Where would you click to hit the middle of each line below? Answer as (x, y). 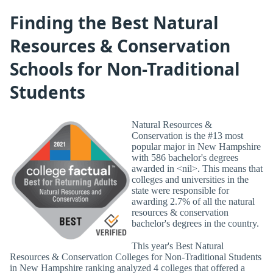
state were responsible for (180, 190)
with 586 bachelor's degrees (185, 157)
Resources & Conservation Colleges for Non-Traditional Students (136, 257)
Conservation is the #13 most (187, 135)
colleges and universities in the (190, 179)
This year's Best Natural (178, 246)
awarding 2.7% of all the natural (193, 201)
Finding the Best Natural (114, 22)
